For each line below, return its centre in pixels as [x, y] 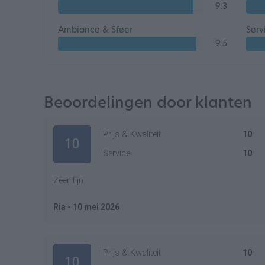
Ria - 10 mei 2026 [86, 207]
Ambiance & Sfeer [95, 30]
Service [117, 153]
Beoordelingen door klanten [148, 102]
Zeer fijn [68, 181]
